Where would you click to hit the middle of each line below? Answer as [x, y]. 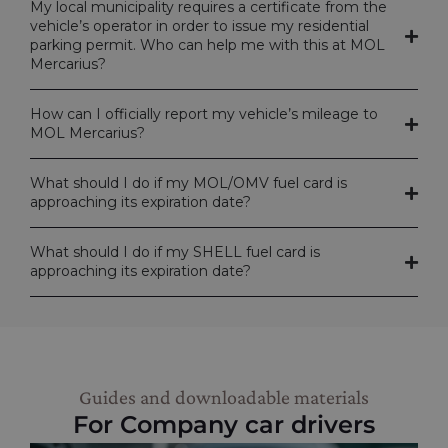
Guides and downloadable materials [224, 397]
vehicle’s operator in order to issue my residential [199, 26]
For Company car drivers [224, 425]
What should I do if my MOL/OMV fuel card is [188, 183]
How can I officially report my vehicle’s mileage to [204, 114]
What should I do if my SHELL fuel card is [175, 252]
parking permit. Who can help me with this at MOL [207, 45]
